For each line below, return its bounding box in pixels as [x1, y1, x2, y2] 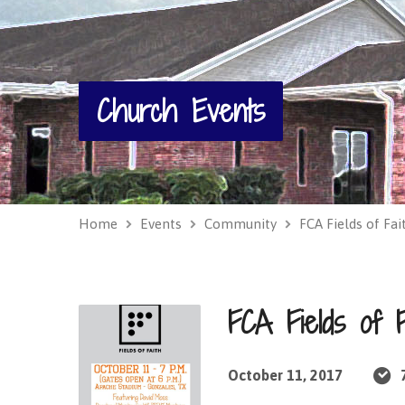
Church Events [97, 89, 265, 132]
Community [204, 216, 277, 231]
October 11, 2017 [228, 367, 343, 383]
